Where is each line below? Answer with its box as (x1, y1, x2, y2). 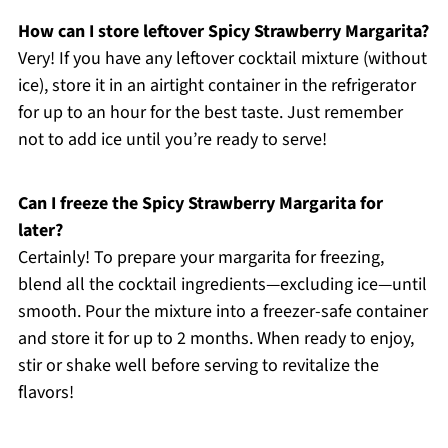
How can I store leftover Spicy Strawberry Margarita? (17, 18, 429, 44)
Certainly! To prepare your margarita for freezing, (17, 244, 384, 270)
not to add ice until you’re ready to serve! (17, 126, 327, 152)
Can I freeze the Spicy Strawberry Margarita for (17, 190, 383, 216)
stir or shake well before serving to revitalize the (17, 352, 379, 378)
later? (17, 217, 63, 243)
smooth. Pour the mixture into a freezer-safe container (17, 298, 428, 324)
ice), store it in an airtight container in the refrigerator (17, 72, 416, 98)
